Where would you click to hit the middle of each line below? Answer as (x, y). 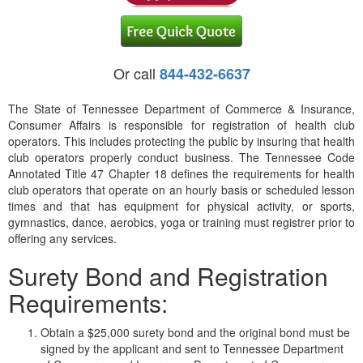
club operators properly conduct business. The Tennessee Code (181, 157)
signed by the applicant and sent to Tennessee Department (192, 348)
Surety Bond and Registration (168, 275)
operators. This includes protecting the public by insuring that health (181, 141)
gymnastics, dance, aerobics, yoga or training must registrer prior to (181, 222)
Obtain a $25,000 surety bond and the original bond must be (195, 332)
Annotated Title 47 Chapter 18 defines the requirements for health (181, 173)
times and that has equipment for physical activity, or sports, (181, 205)
